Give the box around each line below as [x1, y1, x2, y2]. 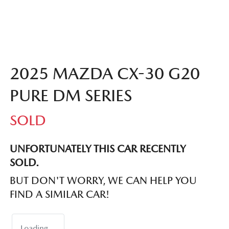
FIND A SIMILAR [10, 188, 86, 201]
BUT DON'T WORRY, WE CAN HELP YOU [10, 174, 197, 187]
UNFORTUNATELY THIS [10, 143, 117, 155]
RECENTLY [137, 143, 186, 155]
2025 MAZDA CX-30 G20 [10, 64, 200, 83]
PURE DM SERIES [10, 86, 132, 105]
